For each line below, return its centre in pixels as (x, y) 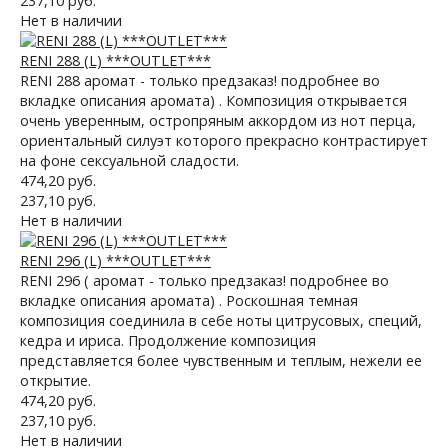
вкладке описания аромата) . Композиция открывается (213, 100)
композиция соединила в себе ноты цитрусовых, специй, (221, 320)
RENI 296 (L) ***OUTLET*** (115, 260)
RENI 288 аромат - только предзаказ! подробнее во (200, 80)
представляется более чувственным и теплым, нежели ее (221, 360)
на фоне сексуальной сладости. (129, 160)
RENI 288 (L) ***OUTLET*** (115, 60)
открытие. (55, 380)
